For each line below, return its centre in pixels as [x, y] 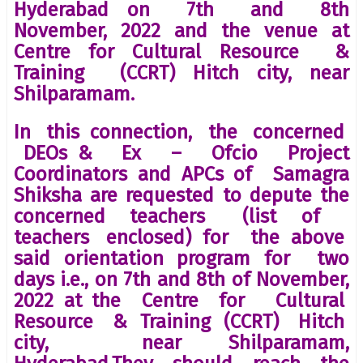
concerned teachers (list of [181, 216]
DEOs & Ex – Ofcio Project [181, 153]
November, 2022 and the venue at [181, 30]
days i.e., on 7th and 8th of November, [181, 279]
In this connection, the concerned [181, 132]
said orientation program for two [181, 258]
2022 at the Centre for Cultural [181, 300]
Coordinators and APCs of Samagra [181, 174]
